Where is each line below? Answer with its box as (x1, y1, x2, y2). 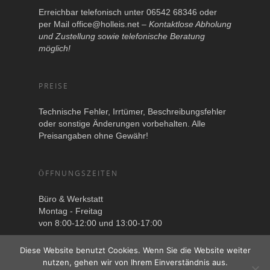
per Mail (39, 19, 72, 29)
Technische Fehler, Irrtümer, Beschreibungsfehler (39, 106, 226, 116)
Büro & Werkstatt (39, 193, 103, 204)
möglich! (39, 43, 71, 53)
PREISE (39, 80, 69, 91)
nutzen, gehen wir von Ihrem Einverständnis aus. (42, 257, 228, 267)
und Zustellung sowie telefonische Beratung (39, 31, 205, 41)
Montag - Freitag (39, 206, 102, 216)
